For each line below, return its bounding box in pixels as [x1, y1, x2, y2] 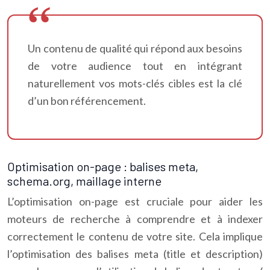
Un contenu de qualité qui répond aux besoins [28, 42, 242, 55]
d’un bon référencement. [28, 94, 146, 107]
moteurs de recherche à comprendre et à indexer [7, 212, 263, 225]
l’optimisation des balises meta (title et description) [7, 247, 263, 260]
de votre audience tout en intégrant [28, 59, 242, 72]
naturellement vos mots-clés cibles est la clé [28, 77, 242, 90]
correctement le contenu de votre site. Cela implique [7, 230, 263, 243]
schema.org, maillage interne [7, 174, 162, 188]
